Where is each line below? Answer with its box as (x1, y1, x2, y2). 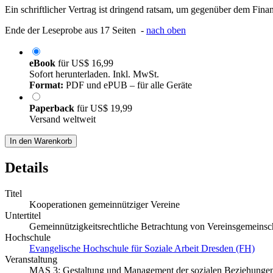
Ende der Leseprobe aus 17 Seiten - (5, 25, 146, 36)
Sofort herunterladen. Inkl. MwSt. (29, 69, 159, 80)
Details (5, 160, 48, 176)
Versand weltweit (29, 114, 96, 125)
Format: (29, 80, 63, 91)
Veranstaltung (5, 254, 57, 265)
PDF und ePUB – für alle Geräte (63, 80, 192, 91)
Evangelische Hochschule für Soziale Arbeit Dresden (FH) (29, 243, 255, 254)
